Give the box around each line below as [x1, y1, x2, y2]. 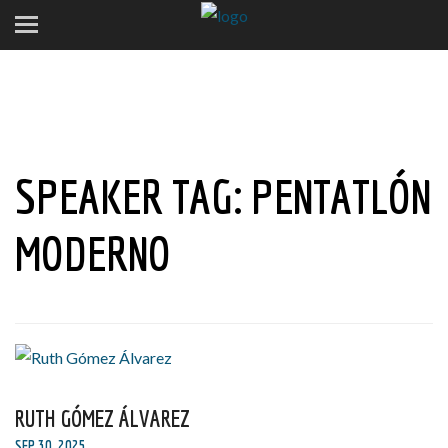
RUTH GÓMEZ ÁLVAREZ [15, 404, 190, 432]
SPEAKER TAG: [15, 168, 251, 224]
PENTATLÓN [251, 168, 431, 224]
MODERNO [15, 225, 171, 281]
